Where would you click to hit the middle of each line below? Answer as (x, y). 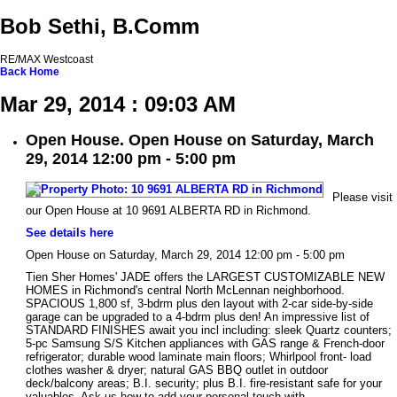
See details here (70, 233)
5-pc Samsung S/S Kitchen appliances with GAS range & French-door (205, 344)
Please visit (362, 198)
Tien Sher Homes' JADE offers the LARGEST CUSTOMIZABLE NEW (205, 277)
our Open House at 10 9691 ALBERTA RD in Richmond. (168, 211)
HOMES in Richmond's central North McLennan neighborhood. (185, 291)
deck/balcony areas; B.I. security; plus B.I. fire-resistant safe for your (204, 384)
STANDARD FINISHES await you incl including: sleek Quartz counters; (209, 331)
